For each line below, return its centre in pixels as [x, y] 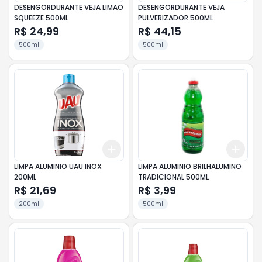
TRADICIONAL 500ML [173, 177]
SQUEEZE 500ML [41, 18]
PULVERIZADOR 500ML [175, 18]
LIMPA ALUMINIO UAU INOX [58, 166]
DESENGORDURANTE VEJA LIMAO [69, 7]
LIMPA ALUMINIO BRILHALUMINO [190, 166]
